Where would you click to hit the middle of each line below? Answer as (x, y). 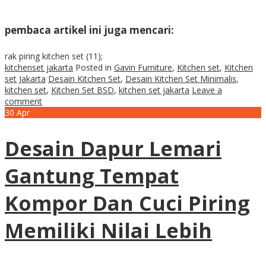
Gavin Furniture (143, 67)
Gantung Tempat (92, 176)
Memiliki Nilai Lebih (108, 231)
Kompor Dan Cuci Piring (127, 203)
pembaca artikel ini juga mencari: (89, 30)
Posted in (95, 67)
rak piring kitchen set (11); (54, 56)
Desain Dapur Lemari (113, 149)
